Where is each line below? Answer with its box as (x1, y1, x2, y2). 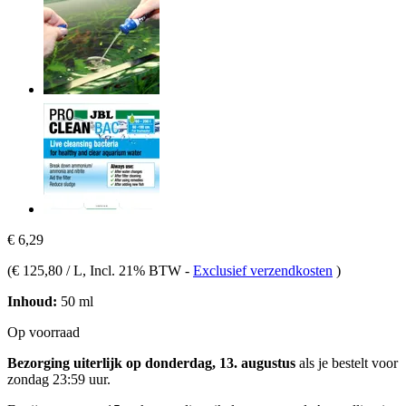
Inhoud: (7, 293, 57, 309)
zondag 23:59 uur (7, 371, 107, 387)
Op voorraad (7, 324, 80, 340)
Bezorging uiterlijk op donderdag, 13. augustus (7, 354, 295, 371)
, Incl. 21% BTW (82, 262, 185, 278)
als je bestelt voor (295, 354, 398, 371)
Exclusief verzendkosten (193, 262, 333, 278)
